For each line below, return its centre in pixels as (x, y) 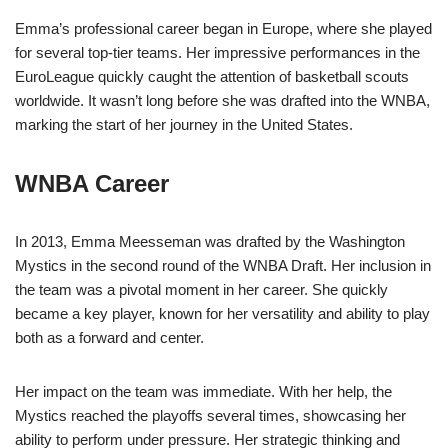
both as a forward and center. (109, 338)
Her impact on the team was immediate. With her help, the (203, 392)
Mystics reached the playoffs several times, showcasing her (210, 416)
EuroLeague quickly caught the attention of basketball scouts (212, 77)
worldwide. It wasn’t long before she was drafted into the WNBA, (222, 101)
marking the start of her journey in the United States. (184, 125)
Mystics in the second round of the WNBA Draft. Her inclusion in (223, 266)
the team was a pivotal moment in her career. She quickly (201, 290)
